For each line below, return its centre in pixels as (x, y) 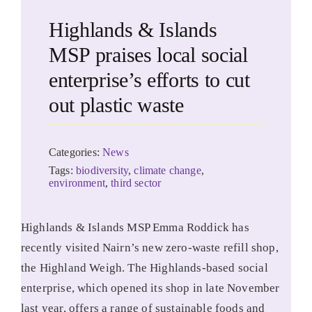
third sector (136, 183)
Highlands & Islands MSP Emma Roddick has (135, 228)
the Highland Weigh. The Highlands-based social (144, 268)
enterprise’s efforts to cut (149, 80)
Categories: (76, 153)
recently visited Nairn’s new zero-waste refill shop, (149, 248)
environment (77, 183)
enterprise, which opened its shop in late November (150, 288)
